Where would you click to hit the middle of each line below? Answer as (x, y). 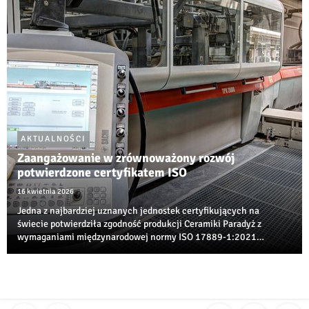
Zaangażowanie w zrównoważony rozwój (126, 158)
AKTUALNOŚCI (53, 139)
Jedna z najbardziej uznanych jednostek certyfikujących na (138, 211)
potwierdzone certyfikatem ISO (102, 173)
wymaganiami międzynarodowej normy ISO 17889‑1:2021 (137, 237)
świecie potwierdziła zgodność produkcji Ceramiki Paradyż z (139, 224)
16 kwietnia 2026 (46, 192)
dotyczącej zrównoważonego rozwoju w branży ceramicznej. (140, 250)
